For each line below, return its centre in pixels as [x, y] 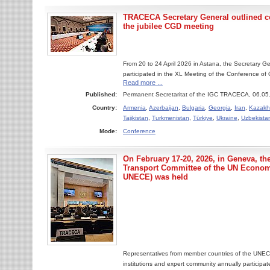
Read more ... [143, 83]
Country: [105, 108]
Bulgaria [193, 108]
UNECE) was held [155, 177]
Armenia [134, 108]
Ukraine [227, 118]
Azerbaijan [164, 108]
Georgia [220, 108]
